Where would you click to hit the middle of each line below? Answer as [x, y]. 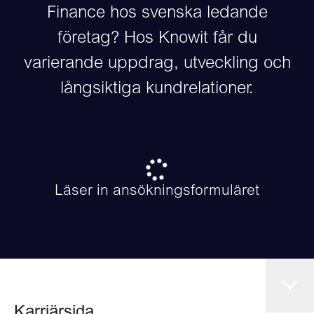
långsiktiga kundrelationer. [157, 90]
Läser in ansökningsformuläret [157, 192]
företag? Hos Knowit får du [157, 39]
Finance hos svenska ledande [157, 14]
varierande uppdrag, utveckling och [157, 64]
